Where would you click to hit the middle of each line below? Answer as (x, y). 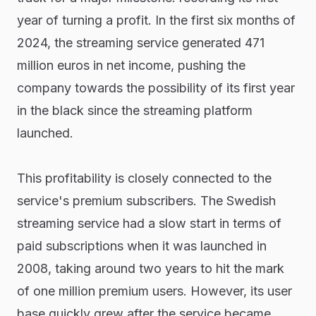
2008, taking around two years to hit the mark (150, 268)
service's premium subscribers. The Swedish (146, 201)
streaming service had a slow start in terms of (149, 223)
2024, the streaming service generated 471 (140, 43)
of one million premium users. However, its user (154, 291)
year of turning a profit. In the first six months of (156, 20)
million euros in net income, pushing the (131, 65)
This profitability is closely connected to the (144, 178)
